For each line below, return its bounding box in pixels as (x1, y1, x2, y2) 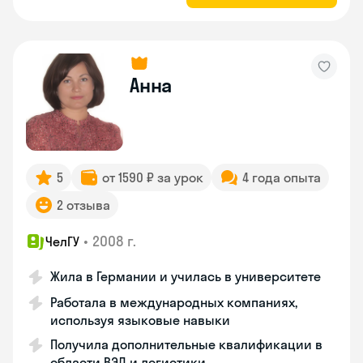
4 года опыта (242, 169, 321, 186)
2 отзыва (57, 197, 110, 213)
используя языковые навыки (50, 312, 230, 328)
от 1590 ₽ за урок (102, 169, 203, 186)
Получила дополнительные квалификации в (50, 336, 322, 352)
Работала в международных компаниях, (50, 294, 297, 310)
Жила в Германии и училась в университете (50, 268, 321, 284)
